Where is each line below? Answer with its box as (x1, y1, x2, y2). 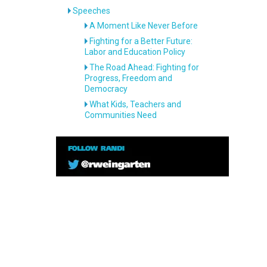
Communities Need (85, 110, 157, 120)
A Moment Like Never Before (89, 20, 198, 30)
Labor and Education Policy (85, 46, 185, 57)
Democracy (85, 83, 128, 94)
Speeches (73, 5, 111, 15)
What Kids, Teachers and (89, 99, 182, 109)
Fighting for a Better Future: (89, 36, 193, 46)
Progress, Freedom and (85, 73, 172, 83)
